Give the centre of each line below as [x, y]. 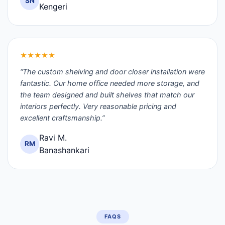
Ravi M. [53, 137]
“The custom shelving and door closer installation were [113, 71]
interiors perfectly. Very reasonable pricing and [98, 106]
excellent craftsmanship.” [62, 118]
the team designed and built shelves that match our [107, 94]
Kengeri [53, 7]
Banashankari [64, 150]
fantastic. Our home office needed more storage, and [110, 83]
